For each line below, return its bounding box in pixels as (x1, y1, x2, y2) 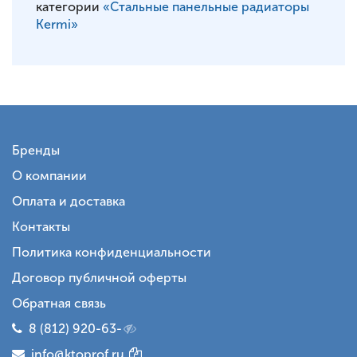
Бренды (12, 143, 60, 158)
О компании (12, 168, 87, 183)
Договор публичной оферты (12, 270, 186, 285)
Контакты (12, 219, 70, 234)
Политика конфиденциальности (12, 245, 211, 260)
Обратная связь (12, 296, 106, 311)
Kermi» (36, 17, 78, 32)
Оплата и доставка (12, 194, 125, 209)
